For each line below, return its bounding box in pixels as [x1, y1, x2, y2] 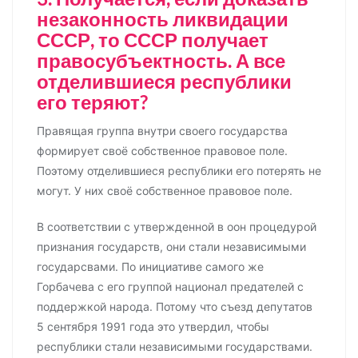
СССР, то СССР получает [37, 28, 268, 52]
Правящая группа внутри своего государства [37, 124, 288, 138]
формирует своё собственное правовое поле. [37, 144, 288, 158]
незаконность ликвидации [37, 7, 288, 31]
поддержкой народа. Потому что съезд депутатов [37, 300, 312, 314]
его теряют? [37, 90, 148, 114]
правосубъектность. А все [37, 49, 285, 73]
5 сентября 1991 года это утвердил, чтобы [37, 320, 269, 334]
